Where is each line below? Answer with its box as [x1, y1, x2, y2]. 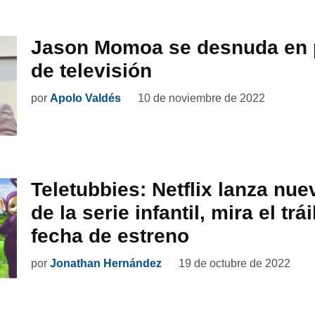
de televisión [31, 59, 152, 82]
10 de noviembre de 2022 [138, 91, 265, 104]
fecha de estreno [31, 225, 189, 247]
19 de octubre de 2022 [179, 257, 290, 269]
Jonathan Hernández [50, 257, 162, 269]
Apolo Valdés [50, 91, 121, 104]
